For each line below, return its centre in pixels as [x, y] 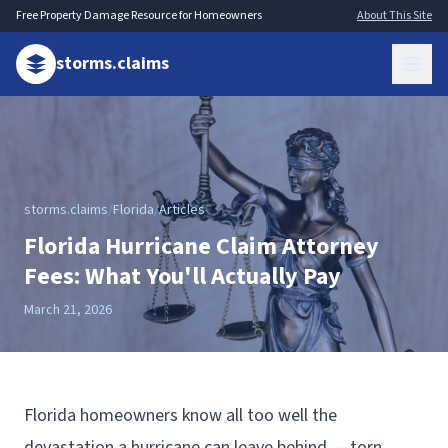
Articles [182, 210]
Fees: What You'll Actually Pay [182, 276]
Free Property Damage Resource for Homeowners [139, 15]
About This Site [394, 15]
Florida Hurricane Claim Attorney [201, 246]
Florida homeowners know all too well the [180, 415]
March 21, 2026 [68, 310]
